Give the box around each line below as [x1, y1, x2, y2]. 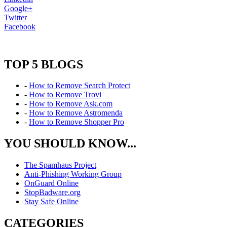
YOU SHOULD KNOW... [4, 137, 136, 150]
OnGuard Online [24, 179, 79, 188]
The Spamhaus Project [24, 161, 96, 170]
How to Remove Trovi [29, 90, 101, 99]
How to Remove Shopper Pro [29, 118, 124, 127]
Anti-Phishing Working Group [24, 170, 122, 179]
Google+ [4, 4, 32, 13]
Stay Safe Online [24, 197, 79, 206]
